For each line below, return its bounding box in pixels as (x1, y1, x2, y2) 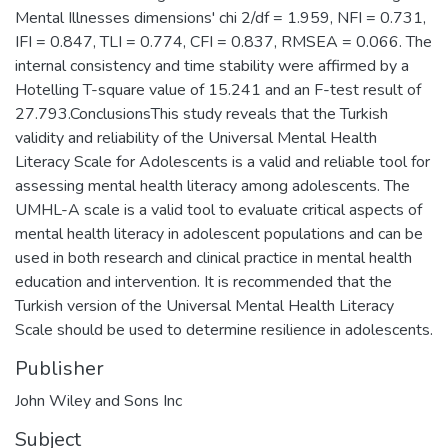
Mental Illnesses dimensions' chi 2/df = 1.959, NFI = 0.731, (15, 6, 426, 29)
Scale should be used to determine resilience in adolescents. (15, 318, 433, 341)
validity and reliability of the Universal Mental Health (15, 126, 377, 149)
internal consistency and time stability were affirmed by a (15, 54, 409, 77)
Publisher (15, 354, 104, 382)
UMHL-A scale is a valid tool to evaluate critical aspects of (15, 198, 422, 221)
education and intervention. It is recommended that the (15, 270, 392, 293)
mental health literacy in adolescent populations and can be (15, 222, 423, 245)
